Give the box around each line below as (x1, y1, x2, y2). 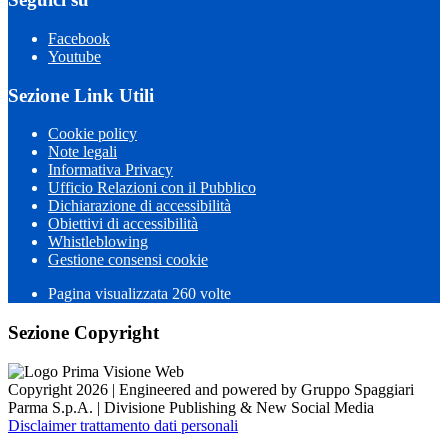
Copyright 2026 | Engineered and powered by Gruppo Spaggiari (8, 380, 414, 398)
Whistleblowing (48, 233, 148, 251)
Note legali (48, 143, 117, 161)
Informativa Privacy (48, 161, 173, 179)
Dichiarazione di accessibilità (48, 197, 231, 215)
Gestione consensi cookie (48, 251, 208, 269)
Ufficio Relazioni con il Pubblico (48, 179, 256, 197)
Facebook (48, 30, 110, 47)
